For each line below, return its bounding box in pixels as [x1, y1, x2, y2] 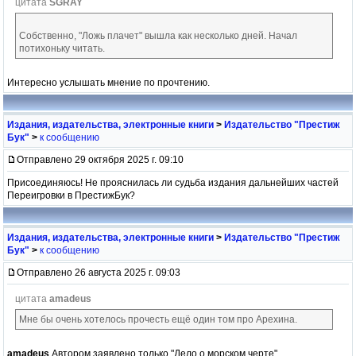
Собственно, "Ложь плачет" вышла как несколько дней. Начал [19, 29, 297, 41]
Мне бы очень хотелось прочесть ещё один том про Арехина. [19, 313, 297, 325]
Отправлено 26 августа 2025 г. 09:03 [17, 266, 180, 278]
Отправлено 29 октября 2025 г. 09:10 [17, 153, 184, 165]
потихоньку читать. [19, 42, 105, 54]
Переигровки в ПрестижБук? [7, 189, 135, 201]
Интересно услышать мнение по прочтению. [7, 76, 210, 88]
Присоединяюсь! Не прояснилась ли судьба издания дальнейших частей [7, 176, 339, 188]
